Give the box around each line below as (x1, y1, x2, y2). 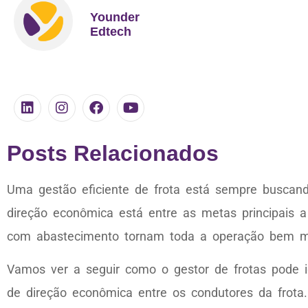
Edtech (90, 24, 131, 38)
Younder (90, 10, 140, 24)
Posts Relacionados (7, 141, 219, 166)
